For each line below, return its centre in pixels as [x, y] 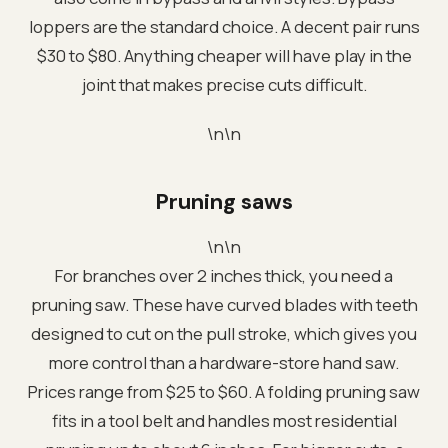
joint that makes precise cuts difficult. [224, 84]
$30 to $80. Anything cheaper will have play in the [224, 55]
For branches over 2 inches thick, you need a [224, 275]
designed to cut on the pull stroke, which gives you [224, 333]
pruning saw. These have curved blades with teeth [224, 304]
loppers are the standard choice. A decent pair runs [224, 26]
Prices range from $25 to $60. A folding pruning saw [224, 391]
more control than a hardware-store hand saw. [224, 362]
